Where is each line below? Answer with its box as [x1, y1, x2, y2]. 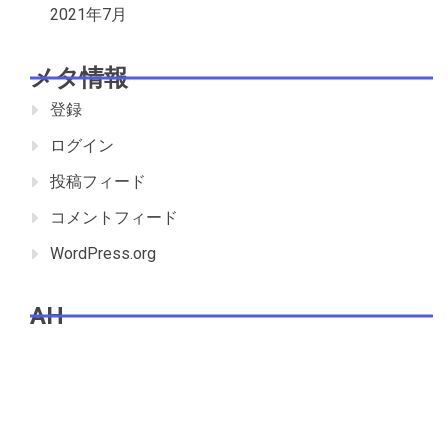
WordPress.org [50, 243, 156, 263]
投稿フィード [50, 171, 146, 191]
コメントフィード [50, 207, 178, 227]
